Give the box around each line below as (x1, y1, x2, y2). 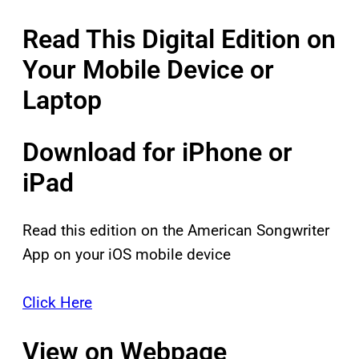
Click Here (22, 293, 92, 313)
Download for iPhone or (22, 136, 292, 167)
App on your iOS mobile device (22, 245, 231, 264)
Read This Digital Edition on (22, 24, 336, 55)
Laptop (22, 85, 102, 116)
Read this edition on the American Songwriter (22, 221, 329, 240)
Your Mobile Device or (22, 54, 274, 86)
